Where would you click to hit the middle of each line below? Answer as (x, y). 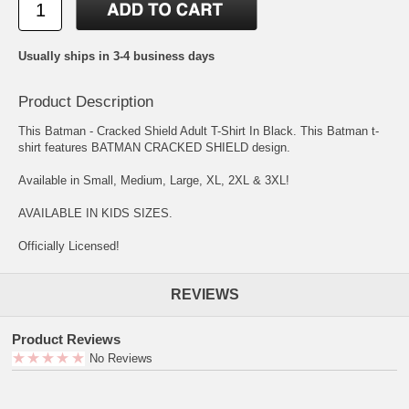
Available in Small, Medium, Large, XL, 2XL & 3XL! (154, 181)
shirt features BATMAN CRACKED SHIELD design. (154, 148)
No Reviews (121, 359)
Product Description (86, 102)
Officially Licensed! (69, 246)
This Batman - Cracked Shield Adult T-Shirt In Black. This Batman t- (199, 131)
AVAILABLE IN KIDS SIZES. (95, 214)
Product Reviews (66, 340)
